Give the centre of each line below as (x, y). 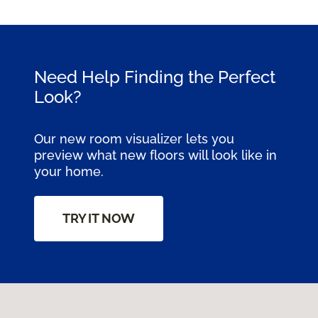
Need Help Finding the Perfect (155, 77)
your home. (69, 171)
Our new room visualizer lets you (134, 138)
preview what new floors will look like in (155, 155)
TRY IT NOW (99, 218)
